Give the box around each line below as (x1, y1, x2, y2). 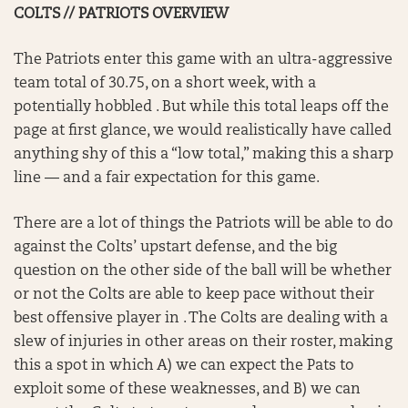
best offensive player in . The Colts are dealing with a (14, 311, 388, 326)
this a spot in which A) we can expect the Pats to (14, 359, 354, 373)
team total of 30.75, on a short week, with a (14, 76, 316, 91)
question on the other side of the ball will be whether (14, 264, 392, 279)
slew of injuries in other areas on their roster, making (14, 335, 393, 350)
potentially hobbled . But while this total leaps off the (14, 100, 389, 115)
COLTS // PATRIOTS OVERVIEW (14, 7, 229, 22)
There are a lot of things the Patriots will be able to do (14, 217, 393, 231)
